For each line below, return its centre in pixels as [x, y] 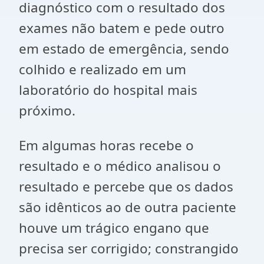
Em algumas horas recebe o [106, 145]
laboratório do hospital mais [108, 90]
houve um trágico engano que [114, 228]
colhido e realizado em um [103, 69]
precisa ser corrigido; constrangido [129, 248]
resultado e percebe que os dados [126, 187]
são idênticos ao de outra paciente [128, 207]
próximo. [47, 110]
